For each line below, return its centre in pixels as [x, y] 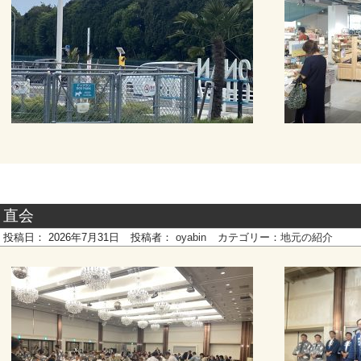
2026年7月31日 [84, 237]
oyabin [191, 237]
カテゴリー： [249, 237]
